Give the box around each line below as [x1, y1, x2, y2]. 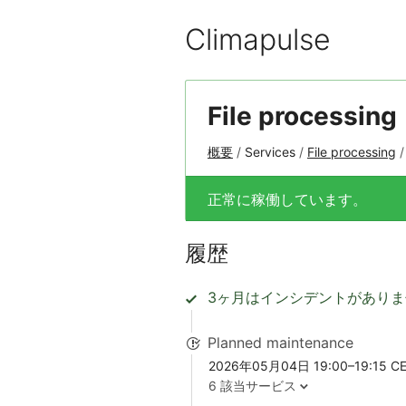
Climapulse [185, 22, 331, 57]
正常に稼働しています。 [208, 189, 367, 208]
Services [245, 144, 295, 159]
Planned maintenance [208, 333, 353, 352]
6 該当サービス [208, 378, 296, 394]
